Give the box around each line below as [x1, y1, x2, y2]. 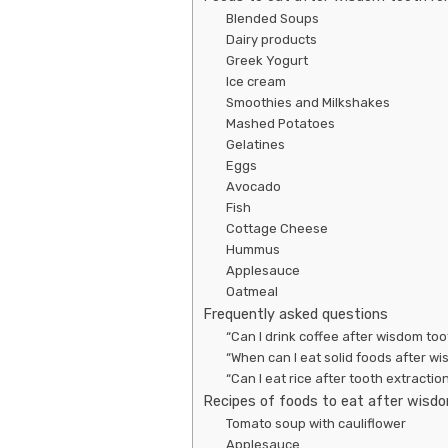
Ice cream [225, 73, 286, 89]
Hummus [225, 241, 280, 257]
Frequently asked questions [203, 304, 388, 323]
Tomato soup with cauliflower [225, 415, 406, 431]
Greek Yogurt [225, 52, 308, 68]
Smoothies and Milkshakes [225, 94, 390, 110]
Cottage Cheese [225, 220, 328, 236]
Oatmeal [225, 283, 278, 299]
